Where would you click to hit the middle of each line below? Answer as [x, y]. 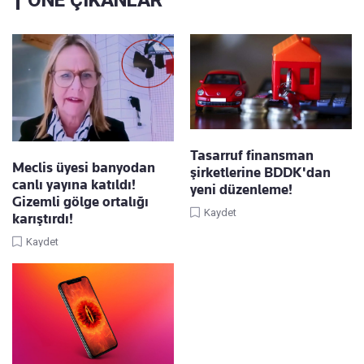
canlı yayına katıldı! [74, 185]
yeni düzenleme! [241, 189]
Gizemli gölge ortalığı [80, 202]
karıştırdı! [43, 219]
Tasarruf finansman [252, 155]
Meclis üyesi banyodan [84, 168]
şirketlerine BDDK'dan [260, 172]
